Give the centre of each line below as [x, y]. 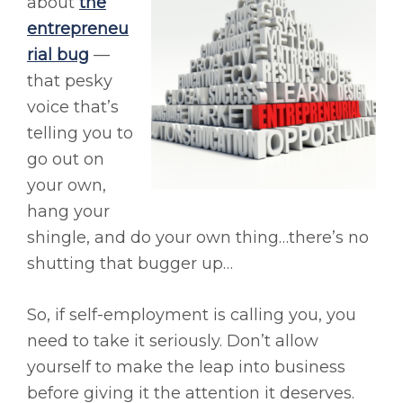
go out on [66, 160]
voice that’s [73, 107]
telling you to [80, 134]
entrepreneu [78, 29]
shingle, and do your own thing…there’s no [198, 238]
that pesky [70, 81]
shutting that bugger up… [130, 264]
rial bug [58, 55]
